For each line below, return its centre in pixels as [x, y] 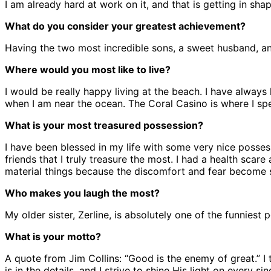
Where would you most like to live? [88, 70]
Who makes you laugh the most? [82, 193]
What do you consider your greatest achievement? [125, 26]
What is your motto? [53, 237]
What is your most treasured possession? [104, 126]
